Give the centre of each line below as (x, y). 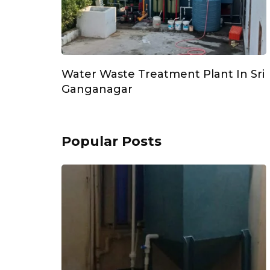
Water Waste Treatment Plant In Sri (163, 74)
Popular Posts (111, 141)
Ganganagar (97, 89)
